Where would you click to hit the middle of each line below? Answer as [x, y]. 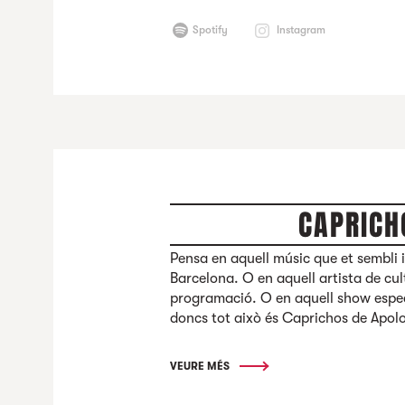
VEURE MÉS [202, 366]
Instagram [301, 30]
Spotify [211, 30]
